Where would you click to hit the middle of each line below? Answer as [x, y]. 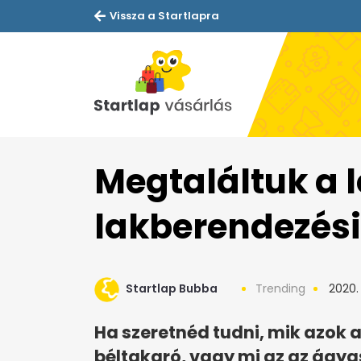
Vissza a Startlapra [164, 16]
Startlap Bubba [172, 289]
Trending [280, 289]
